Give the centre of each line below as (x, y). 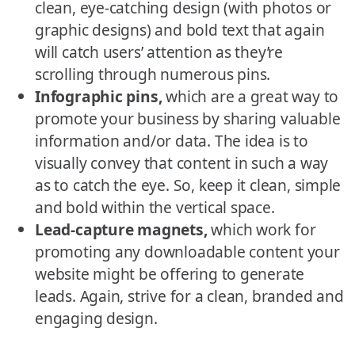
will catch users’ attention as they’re (159, 52)
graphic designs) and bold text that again (180, 30)
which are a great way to (250, 97)
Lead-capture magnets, (121, 230)
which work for (261, 230)
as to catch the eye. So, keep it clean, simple (188, 185)
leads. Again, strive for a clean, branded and (189, 296)
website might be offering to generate (170, 274)
